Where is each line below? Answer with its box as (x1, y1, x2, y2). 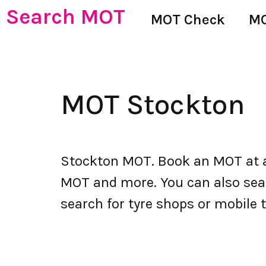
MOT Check (150, 11, 225, 28)
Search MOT (6, 4, 125, 29)
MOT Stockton (61, 88, 245, 121)
